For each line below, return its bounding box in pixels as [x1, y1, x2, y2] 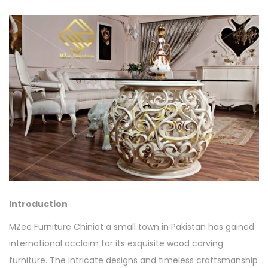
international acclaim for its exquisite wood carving [9, 237, 223, 249]
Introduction [9, 197, 68, 210]
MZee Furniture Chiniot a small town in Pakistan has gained [9, 220, 254, 233]
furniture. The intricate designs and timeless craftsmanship [9, 254, 258, 266]
